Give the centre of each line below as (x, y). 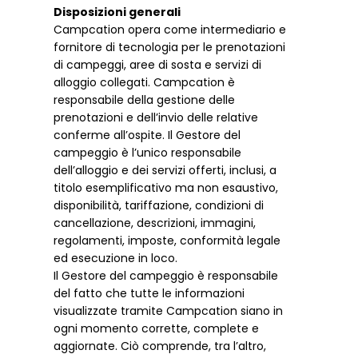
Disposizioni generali (117, 12)
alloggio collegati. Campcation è (145, 83)
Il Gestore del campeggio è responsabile (166, 276)
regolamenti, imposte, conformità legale (167, 241)
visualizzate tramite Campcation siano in (169, 311)
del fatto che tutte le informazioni (149, 294)
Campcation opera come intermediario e (170, 30)
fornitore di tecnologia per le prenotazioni (170, 48)
